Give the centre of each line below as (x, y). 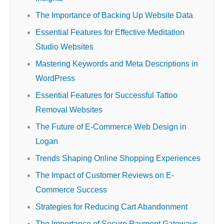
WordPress (55, 78)
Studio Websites (64, 47)
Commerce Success (71, 190)
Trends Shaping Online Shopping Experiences (118, 158)
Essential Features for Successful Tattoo (106, 95)
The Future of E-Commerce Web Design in (111, 127)
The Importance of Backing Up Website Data (114, 15)
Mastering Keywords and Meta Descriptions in (117, 64)
